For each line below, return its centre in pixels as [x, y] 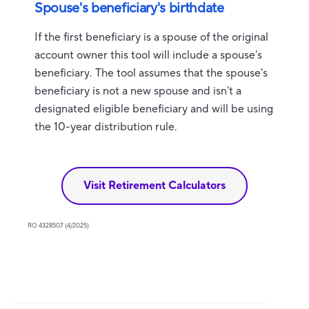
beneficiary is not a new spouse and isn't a [138, 91]
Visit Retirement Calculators [154, 186]
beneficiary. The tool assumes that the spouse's [151, 73]
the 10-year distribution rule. [106, 127]
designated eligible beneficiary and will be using [154, 109]
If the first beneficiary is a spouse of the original [151, 37]
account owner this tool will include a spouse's [148, 55]
